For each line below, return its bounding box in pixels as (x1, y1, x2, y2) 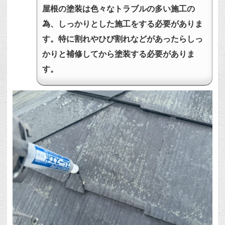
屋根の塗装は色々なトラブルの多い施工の (42, 5, 195, 14)
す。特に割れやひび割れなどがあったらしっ (42, 35, 203, 44)
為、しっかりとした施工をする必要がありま (42, 20, 203, 29)
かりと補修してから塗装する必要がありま (42, 50, 195, 59)
